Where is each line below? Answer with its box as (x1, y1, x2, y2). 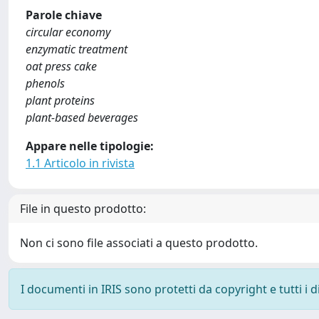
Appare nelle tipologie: (26, 138, 154, 154)
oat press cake (26, 58, 97, 74)
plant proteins (26, 93, 95, 108)
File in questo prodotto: (20, 201, 146, 216)
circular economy (26, 24, 110, 40)
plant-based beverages (26, 110, 138, 125)
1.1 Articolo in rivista (26, 155, 135, 171)
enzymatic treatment (26, 41, 127, 57)
